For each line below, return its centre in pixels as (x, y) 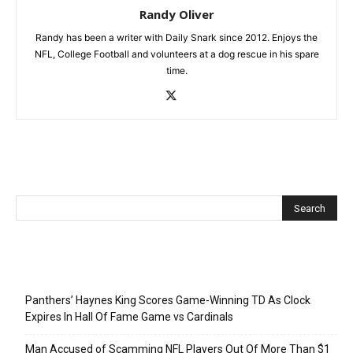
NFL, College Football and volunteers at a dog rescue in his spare (176, 54)
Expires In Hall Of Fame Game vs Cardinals (129, 316)
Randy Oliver (176, 14)
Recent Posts (58, 271)
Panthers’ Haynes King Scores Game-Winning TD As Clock (168, 300)
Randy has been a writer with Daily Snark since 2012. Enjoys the (176, 37)
